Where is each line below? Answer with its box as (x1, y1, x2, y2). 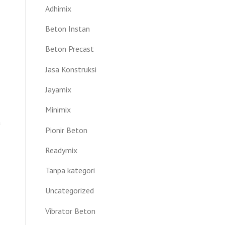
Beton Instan (45, 23, 90, 34)
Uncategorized (45, 185, 94, 196)
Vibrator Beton (45, 205, 95, 216)
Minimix (45, 104, 71, 115)
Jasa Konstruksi (45, 64, 96, 74)
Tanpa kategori (45, 165, 95, 176)
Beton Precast (45, 44, 94, 54)
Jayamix (45, 84, 71, 94)
